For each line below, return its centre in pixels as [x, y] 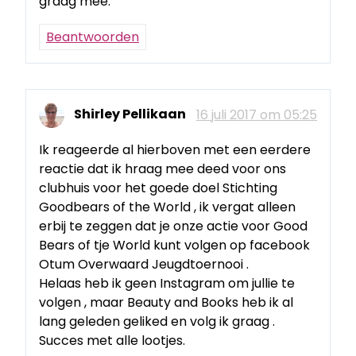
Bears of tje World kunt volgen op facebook [174, 245]
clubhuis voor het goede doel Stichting [158, 188]
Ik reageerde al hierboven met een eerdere [175, 149]
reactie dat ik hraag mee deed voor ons [163, 168]
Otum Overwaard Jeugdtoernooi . [144, 264]
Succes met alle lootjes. [112, 340]
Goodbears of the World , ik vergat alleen [167, 207]
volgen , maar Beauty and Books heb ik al [166, 302]
